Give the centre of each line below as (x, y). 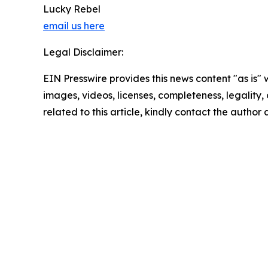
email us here (74, 25)
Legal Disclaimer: (83, 52)
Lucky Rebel (72, 9)
